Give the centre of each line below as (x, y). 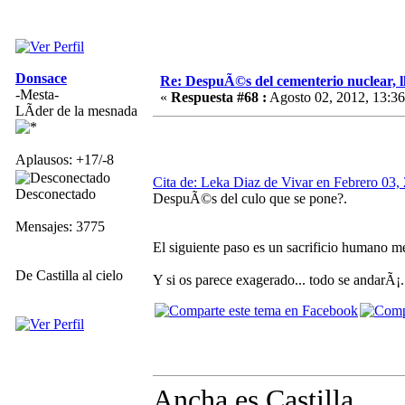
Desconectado (56, 193)
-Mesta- (37, 94)
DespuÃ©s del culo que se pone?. (250, 198)
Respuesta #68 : (219, 97)
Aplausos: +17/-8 (65, 159)
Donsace (41, 78)
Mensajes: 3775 (60, 226)
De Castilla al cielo (69, 275)
